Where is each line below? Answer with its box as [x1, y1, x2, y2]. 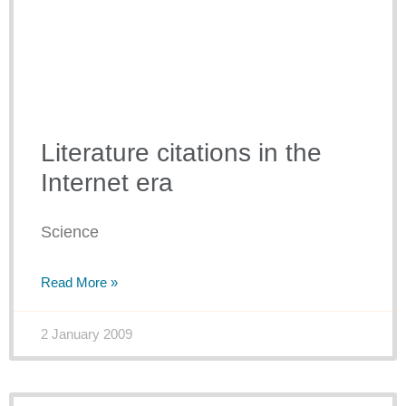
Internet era [41, 169, 173, 198]
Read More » [41, 275, 118, 291]
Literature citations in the [41, 139, 322, 168]
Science [41, 223, 99, 242]
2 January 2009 [41, 326, 132, 343]
